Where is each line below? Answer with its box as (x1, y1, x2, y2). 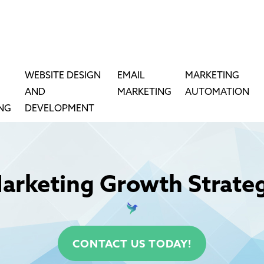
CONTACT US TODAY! (72, 238, 192, 251)
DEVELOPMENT (25, 103, 95, 114)
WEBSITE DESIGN (25, 70, 101, 81)
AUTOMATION (185, 87, 249, 98)
